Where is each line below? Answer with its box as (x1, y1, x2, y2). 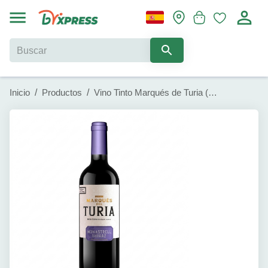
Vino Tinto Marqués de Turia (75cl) (208, 87, 217, 98)
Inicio (10, 87, 30, 98)
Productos (42, 87, 82, 98)
